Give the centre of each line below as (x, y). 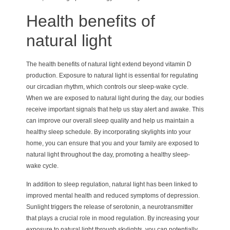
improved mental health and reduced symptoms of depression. (113, 195)
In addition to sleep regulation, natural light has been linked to (112, 184)
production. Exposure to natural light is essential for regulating (112, 75)
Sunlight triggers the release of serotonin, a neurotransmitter (109, 207)
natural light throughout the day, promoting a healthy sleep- (108, 154)
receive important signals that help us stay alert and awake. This (115, 109)
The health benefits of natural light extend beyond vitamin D (109, 64)
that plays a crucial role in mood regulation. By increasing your (112, 218)
